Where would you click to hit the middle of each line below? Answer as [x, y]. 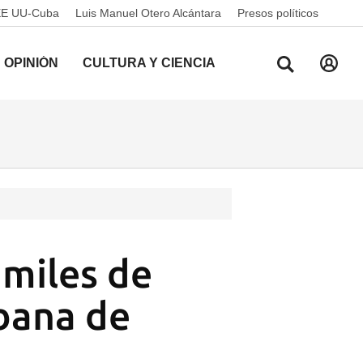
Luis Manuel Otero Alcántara [148, 13]
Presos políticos [278, 13]
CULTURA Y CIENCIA [149, 63]
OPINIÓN [31, 63]
